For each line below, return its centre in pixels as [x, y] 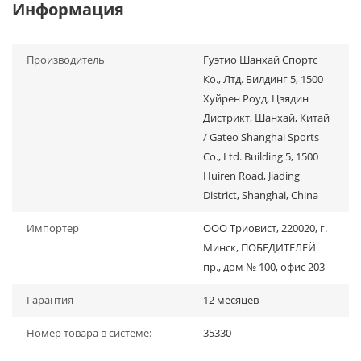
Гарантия [50, 300]
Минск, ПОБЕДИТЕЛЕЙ [259, 247]
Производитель [66, 60]
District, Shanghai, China [261, 195]
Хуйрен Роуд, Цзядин [256, 98]
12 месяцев [231, 300]
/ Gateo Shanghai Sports [261, 137]
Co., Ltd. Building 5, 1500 [261, 156]
